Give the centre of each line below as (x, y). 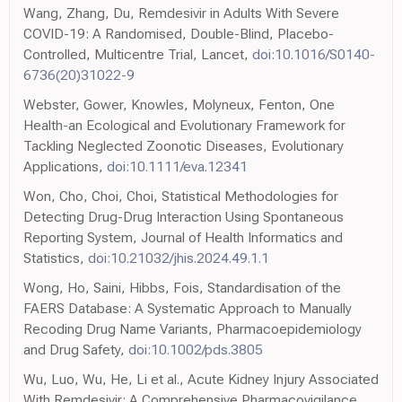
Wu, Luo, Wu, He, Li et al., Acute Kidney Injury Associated (201, 379)
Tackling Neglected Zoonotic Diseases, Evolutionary (184, 145)
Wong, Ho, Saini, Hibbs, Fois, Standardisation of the (182, 287)
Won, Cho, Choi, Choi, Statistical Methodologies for (181, 196)
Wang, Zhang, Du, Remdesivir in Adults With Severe (181, 13)
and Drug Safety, (76, 349)
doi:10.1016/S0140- (314, 54)
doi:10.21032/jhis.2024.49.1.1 (179, 258)
